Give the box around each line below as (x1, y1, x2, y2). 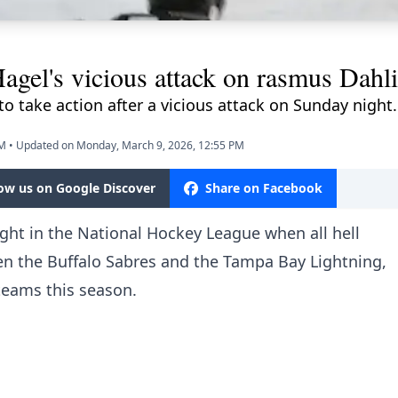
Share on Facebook (205, 179, 322, 197)
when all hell (265, 222, 360, 244)
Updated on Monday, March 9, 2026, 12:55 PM (16, 138, 244, 154)
